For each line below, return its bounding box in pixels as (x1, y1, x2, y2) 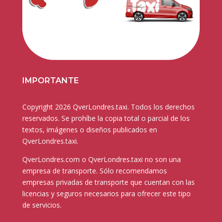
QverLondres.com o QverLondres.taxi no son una (22, 154, 181, 164)
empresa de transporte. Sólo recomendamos (22, 166, 167, 175)
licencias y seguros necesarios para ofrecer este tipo (22, 188, 191, 198)
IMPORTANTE (22, 75, 79, 85)
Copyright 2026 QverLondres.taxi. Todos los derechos (22, 102, 195, 111)
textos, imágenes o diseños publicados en (22, 124, 157, 134)
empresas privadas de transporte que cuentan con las (22, 177, 195, 187)
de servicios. (22, 200, 61, 210)
